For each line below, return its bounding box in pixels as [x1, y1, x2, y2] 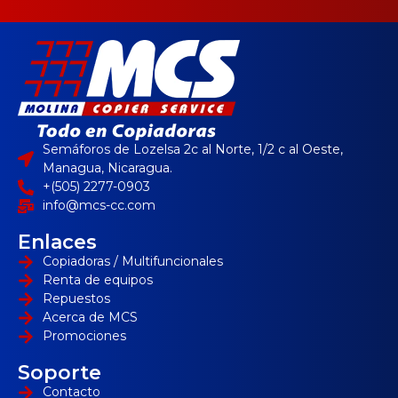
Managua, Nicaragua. [42, 160, 172, 177]
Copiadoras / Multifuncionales [42, 253, 223, 270]
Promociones [42, 328, 126, 345]
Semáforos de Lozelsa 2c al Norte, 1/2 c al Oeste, [42, 141, 343, 158]
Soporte [18, 361, 101, 386]
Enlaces [18, 230, 97, 255]
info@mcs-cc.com [42, 197, 155, 214]
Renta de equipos [42, 272, 153, 289]
